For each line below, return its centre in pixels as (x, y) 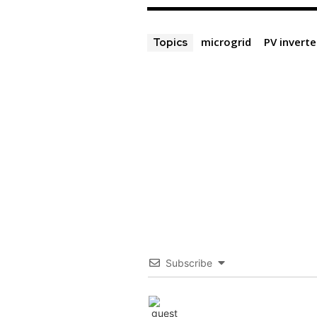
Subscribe (189, 263)
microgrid (226, 42)
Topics (170, 43)
